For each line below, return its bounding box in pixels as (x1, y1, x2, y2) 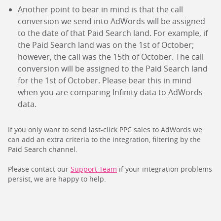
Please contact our (8, 164, 71, 174)
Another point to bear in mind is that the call (18, 4, 183, 15)
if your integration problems (117, 164, 212, 174)
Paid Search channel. (8, 145, 77, 154)
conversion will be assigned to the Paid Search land (18, 63, 208, 74)
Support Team (71, 164, 117, 174)
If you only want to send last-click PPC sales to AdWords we (8, 125, 202, 135)
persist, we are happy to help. (8, 174, 106, 184)
